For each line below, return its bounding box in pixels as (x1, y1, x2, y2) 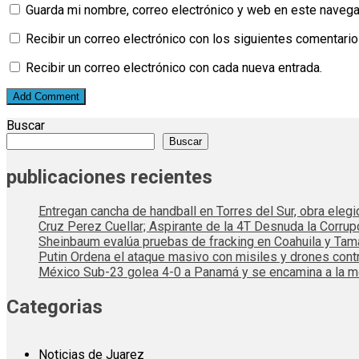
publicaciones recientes (6, 165, 212, 188)
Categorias (6, 296, 103, 319)
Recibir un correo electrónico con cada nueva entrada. (26, 59, 322, 75)
